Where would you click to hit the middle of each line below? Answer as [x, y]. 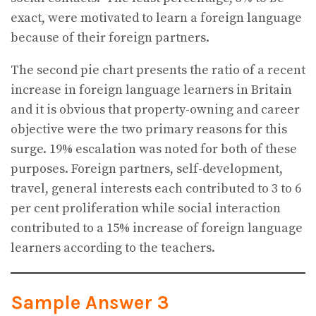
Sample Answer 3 [90, 302]
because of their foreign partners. [110, 38]
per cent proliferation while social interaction [146, 209]
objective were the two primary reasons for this [149, 130]
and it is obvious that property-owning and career [155, 110]
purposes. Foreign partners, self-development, [147, 169]
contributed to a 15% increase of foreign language [157, 229]
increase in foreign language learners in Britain [151, 90]
